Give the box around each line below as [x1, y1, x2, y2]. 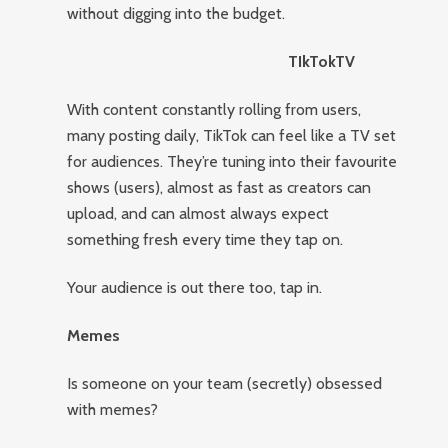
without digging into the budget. [67, 4, 286, 23]
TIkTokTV [288, 52, 356, 71]
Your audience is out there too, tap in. [67, 278, 323, 297]
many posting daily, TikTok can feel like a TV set [67, 126, 397, 145]
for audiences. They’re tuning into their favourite [67, 152, 398, 171]
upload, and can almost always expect [67, 204, 330, 223]
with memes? [67, 400, 159, 419]
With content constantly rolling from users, [67, 100, 362, 119]
